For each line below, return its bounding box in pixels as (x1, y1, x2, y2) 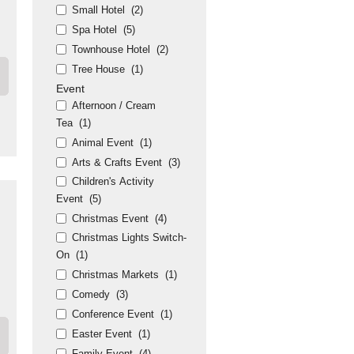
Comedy (72, 288, 110, 300)
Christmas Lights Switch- (72, 232, 186, 243)
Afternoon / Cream (72, 100, 156, 111)
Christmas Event (72, 213, 149, 224)
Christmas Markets (72, 269, 159, 281)
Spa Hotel (72, 24, 117, 36)
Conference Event (72, 308, 154, 320)
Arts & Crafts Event (72, 156, 162, 168)
